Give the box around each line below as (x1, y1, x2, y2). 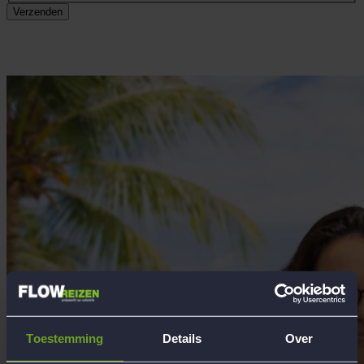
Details (162, 331, 202, 345)
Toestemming (26, 331, 104, 345)
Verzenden (13, 6, 63, 19)
